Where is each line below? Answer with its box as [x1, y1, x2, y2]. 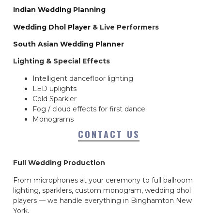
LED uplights [32, 84, 77, 93]
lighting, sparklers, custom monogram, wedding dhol [13, 186, 191, 195]
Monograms [32, 114, 74, 124]
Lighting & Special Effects [13, 57, 110, 66]
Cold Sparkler [32, 94, 77, 103]
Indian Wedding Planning [13, 5, 106, 15]
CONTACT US [77, 128, 139, 141]
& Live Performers [91, 22, 159, 31]
